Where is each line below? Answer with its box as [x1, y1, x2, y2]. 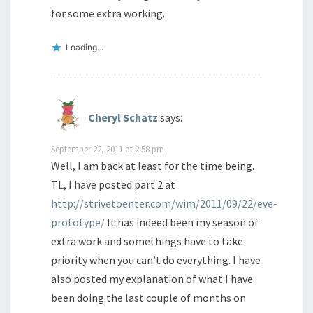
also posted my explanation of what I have [51, 271, 253, 286]
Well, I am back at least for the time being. [51, 158, 254, 173]
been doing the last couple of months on [51, 290, 246, 305]
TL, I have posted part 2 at [51, 177, 175, 191]
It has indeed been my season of [105, 214, 259, 229]
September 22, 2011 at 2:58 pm [51, 143, 164, 154]
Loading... [66, 41, 103, 52]
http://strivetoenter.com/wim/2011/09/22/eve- [51, 196, 277, 210]
